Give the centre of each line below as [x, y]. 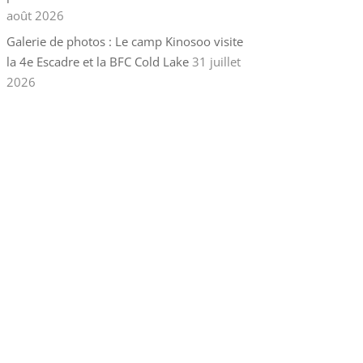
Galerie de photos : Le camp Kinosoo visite [124, 42]
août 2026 [35, 15]
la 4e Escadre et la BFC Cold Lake [97, 62]
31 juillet [216, 62]
